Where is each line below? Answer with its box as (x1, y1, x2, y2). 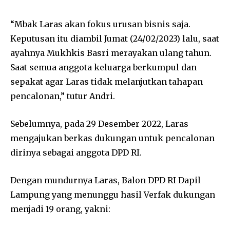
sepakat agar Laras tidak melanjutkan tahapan (10, 76, 203, 87)
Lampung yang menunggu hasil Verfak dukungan (10, 189, 215, 200)
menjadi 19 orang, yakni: (10, 203, 110, 214)
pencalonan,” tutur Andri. (10, 90, 115, 101)
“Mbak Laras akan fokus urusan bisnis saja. (10, 18, 190, 29)
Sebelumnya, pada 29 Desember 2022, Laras (10, 118, 188, 129)
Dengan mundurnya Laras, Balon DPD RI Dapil (10, 175, 201, 185)
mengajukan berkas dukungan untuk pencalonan (10, 132, 215, 143)
